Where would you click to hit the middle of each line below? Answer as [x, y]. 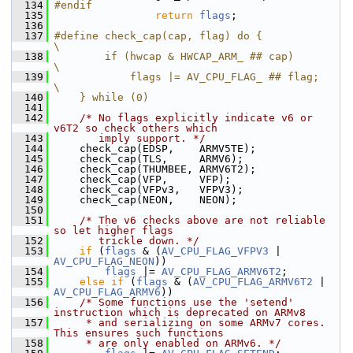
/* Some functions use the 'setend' [187, 302]
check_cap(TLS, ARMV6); [146, 159]
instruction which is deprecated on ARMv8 [180, 312]
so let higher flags [113, 230]
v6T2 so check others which [136, 128]
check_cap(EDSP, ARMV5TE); [152, 149]
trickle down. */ [127, 241]
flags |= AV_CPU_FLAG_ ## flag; [187, 77]
